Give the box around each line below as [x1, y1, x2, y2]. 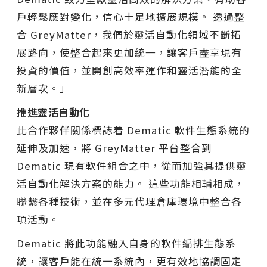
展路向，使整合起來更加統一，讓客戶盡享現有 [17, 45, 242, 60]
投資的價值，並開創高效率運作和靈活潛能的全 [17, 63, 242, 78]
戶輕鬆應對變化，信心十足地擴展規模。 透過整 [17, 10, 245, 24]
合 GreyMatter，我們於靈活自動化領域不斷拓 [17, 27, 241, 42]
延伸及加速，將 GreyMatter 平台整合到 [17, 141, 212, 156]
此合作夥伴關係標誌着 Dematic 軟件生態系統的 [17, 123, 250, 138]
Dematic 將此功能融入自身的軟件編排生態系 [17, 236, 236, 251]
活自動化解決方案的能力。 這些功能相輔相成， [17, 176, 245, 191]
